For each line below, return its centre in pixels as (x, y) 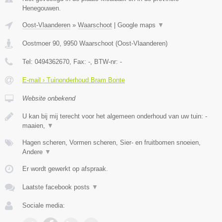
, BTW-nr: (105, 62)
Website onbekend (49, 99)
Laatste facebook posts (57, 187)
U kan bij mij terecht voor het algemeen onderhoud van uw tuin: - (115, 116)
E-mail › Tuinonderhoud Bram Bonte (74, 80)
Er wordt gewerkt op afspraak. (65, 169)
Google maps (138, 25)
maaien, (35, 126)
